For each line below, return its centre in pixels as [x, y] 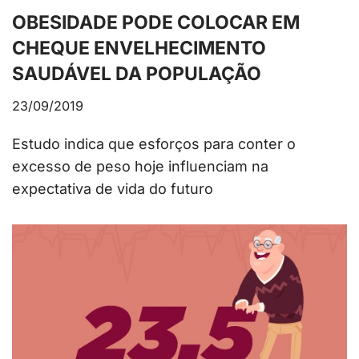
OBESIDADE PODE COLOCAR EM [156, 23]
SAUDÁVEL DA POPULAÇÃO [137, 74]
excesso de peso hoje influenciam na [140, 167]
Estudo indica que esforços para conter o [154, 144]
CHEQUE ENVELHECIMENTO [139, 48]
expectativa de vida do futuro [113, 189]
